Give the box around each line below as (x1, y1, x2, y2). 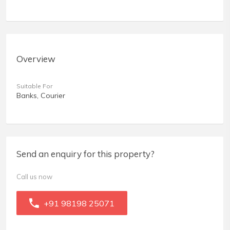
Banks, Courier (16, 91, 65, 101)
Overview (16, 53, 55, 65)
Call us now (16, 172, 52, 181)
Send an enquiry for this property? (16, 148, 155, 160)
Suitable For (16, 82, 52, 90)
